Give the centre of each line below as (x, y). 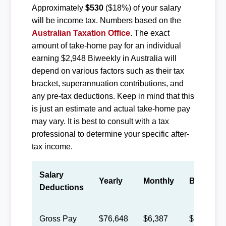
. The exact (150, 33)
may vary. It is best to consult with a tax (100, 121)
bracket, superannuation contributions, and (107, 83)
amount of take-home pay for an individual (106, 45)
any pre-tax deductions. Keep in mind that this (113, 96)
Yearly (110, 181)
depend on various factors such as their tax (108, 71)
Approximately (58, 8)
